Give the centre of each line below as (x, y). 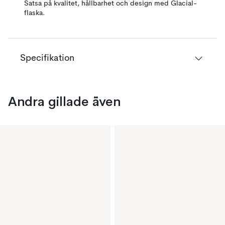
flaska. (35, 13)
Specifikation (47, 58)
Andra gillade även (64, 101)
